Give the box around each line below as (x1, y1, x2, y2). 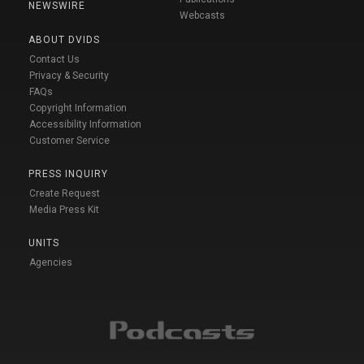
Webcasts (180, 10, 225, 22)
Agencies (29, 257, 72, 269)
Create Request (29, 188, 100, 200)
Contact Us (29, 54, 80, 66)
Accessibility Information (29, 119, 141, 131)
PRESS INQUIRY (28, 168, 108, 180)
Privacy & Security (29, 70, 109, 82)
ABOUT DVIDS (28, 34, 100, 46)
